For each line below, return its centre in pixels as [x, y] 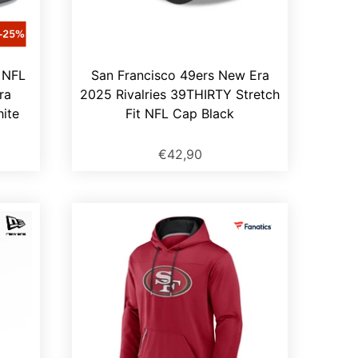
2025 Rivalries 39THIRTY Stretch [180, 95]
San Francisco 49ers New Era [180, 76]
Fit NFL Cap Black [180, 114]
